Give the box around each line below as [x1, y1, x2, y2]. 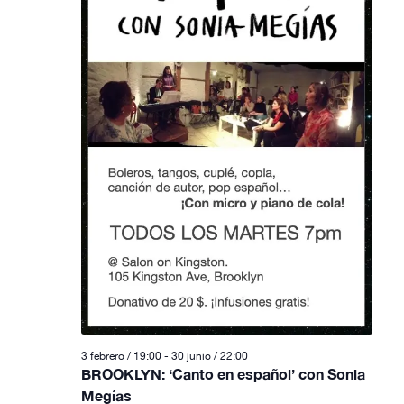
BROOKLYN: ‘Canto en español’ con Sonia [80, 365, 365, 383]
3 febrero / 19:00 [80, 350, 161, 363]
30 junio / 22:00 [170, 350, 248, 363]
